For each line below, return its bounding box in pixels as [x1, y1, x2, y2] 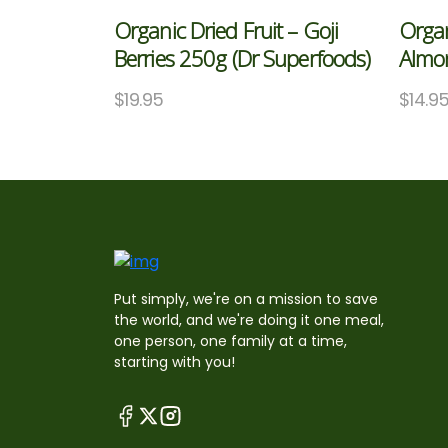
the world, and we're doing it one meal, [114, 310, 384, 331]
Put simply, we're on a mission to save [114, 289, 378, 310]
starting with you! [114, 352, 235, 373]
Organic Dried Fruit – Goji [114, 14, 339, 45]
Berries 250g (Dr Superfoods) [114, 42, 371, 73]
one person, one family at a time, [114, 331, 347, 352]
